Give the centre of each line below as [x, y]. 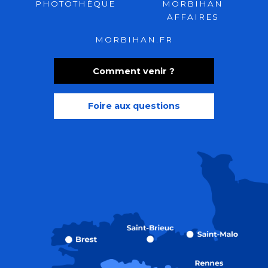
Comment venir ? [134, 71]
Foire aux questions [134, 106]
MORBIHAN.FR [134, 40]
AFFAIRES [193, 17]
